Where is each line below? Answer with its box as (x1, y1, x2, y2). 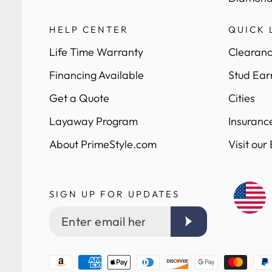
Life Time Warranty (49, 44, 143, 59)
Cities (228, 90, 255, 105)
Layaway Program (49, 114, 138, 128)
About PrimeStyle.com (49, 137, 157, 151)
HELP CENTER (49, 23, 129, 35)
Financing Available (49, 67, 144, 82)
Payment (48, 253, 95, 268)
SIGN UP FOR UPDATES (49, 188, 180, 200)
